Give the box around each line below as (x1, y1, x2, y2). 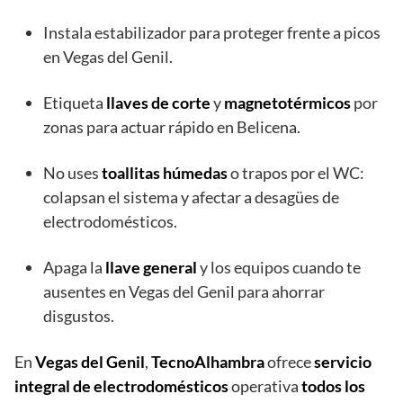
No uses (43, 163, 102, 184)
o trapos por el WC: (228, 163, 364, 184)
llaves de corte (106, 93, 210, 113)
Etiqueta (43, 93, 106, 113)
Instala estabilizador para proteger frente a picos (43, 22, 381, 43)
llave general (105, 257, 197, 278)
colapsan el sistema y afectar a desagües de (43, 187, 339, 208)
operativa (228, 376, 301, 397)
